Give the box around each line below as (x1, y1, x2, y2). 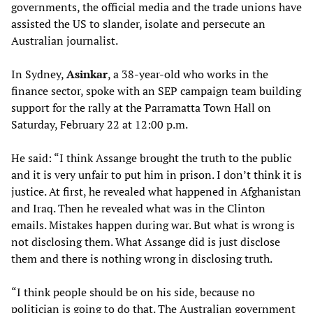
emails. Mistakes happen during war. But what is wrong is (11, 217, 295, 233)
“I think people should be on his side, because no (11, 284, 255, 300)
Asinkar (66, 66, 108, 82)
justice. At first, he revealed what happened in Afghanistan (11, 183, 301, 199)
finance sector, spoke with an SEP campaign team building (11, 82, 301, 99)
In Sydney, (11, 66, 66, 82)
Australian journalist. (11, 32, 118, 48)
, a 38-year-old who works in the (108, 66, 268, 82)
